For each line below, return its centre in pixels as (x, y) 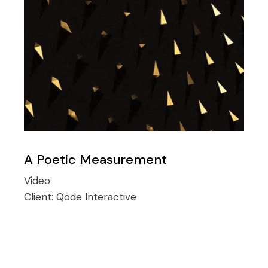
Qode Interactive (97, 197)
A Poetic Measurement (96, 160)
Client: (40, 197)
